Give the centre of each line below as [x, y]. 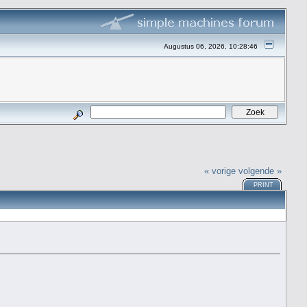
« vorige [220, 171]
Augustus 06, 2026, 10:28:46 [212, 46]
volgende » [260, 171]
